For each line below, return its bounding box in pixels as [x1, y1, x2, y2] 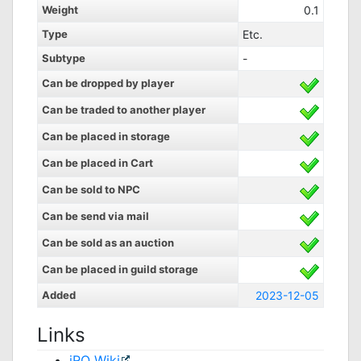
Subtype [42, 52, 85, 64]
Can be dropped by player [42, 77, 174, 89]
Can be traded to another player [42, 103, 205, 116]
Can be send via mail [42, 210, 149, 222]
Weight [42, 3, 78, 16]
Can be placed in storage [42, 130, 170, 143]
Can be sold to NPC [42, 183, 140, 196]
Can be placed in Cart [42, 156, 153, 169]
